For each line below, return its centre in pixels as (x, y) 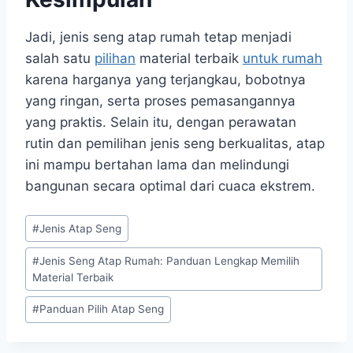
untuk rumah (282, 58)
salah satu (60, 58)
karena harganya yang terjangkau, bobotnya (165, 79)
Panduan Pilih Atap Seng (102, 309)
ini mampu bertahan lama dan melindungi (157, 164)
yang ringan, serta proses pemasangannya (160, 100)
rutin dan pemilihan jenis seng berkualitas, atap (175, 143)
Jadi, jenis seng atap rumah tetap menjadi (158, 37)
